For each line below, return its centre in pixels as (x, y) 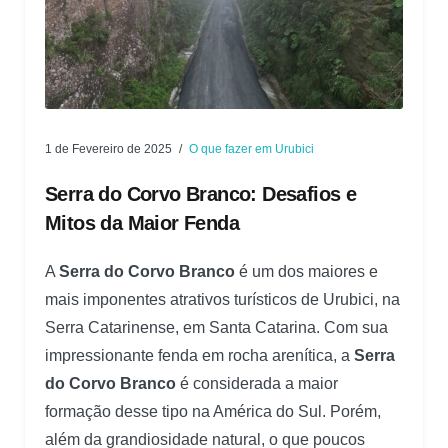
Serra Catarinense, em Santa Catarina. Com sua (216, 327)
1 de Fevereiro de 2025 (108, 148)
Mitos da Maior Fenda (142, 222)
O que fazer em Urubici (251, 148)
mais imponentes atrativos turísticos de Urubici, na (222, 299)
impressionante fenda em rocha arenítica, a (199, 355)
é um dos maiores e (306, 271)
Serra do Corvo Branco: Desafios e (201, 193)
